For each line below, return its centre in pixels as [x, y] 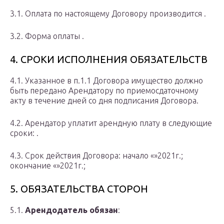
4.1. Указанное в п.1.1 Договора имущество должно [106, 81]
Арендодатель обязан [71, 210]
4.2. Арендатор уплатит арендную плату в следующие [111, 123]
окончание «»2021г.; [48, 166]
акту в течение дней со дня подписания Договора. [104, 101]
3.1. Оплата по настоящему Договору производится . [108, 14]
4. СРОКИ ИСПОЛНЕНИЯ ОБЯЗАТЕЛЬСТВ [109, 59]
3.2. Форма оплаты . [47, 36]
